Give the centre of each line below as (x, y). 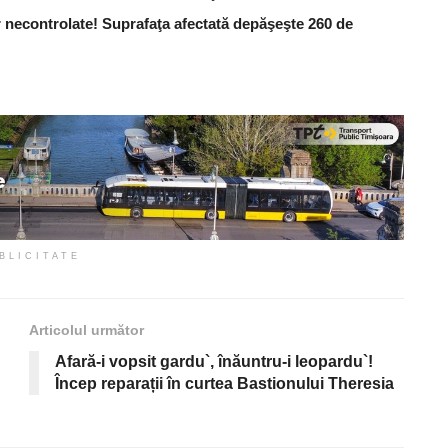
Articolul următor (86, 329)
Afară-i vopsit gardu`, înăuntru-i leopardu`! (214, 361)
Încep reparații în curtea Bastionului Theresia (224, 383)
